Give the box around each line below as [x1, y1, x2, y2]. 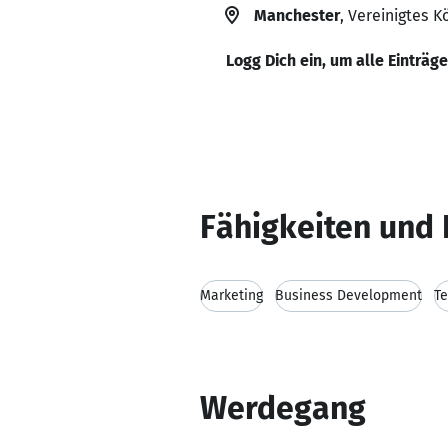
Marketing [200, 287, 263, 304]
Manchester [254, 6, 340, 25]
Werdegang [200, 389, 366, 427]
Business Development [275, 287, 422, 304]
